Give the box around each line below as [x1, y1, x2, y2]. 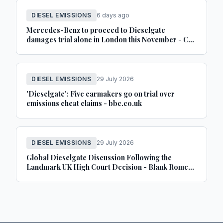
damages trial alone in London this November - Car [26, 35, 196, 44]
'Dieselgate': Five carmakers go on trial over [26, 89, 175, 99]
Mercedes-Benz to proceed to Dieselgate [26, 25, 165, 35]
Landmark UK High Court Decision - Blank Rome [26, 162, 188, 172]
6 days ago [96, 11, 129, 19]
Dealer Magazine [26, 44, 84, 54]
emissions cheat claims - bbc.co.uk [26, 99, 142, 108]
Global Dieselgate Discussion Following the [26, 153, 172, 162]
